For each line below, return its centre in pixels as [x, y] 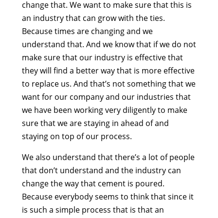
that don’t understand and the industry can [101, 171]
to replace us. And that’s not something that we [109, 84]
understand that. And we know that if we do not [109, 45]
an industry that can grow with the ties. [93, 18]
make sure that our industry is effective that [102, 58]
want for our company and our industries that [106, 97]
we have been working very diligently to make [104, 110]
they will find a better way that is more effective [108, 71]
